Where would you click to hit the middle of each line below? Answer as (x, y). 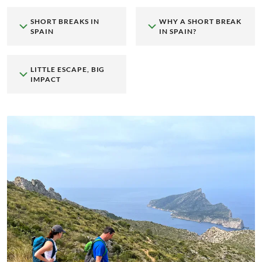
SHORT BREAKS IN (65, 22)
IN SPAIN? (177, 32)
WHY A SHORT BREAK (200, 22)
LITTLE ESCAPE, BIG (68, 70)
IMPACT (46, 80)
